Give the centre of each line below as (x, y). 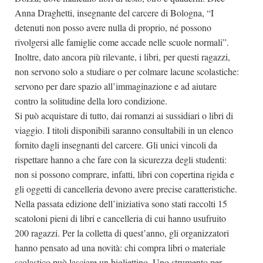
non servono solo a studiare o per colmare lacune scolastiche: (127, 71)
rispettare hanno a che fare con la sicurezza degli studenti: (121, 159)
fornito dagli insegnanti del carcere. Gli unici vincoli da (116, 145)
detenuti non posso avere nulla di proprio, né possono (113, 27)
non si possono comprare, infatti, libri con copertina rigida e (124, 174)
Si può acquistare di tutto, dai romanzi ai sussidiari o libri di (124, 115)
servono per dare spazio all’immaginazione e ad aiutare (116, 86)
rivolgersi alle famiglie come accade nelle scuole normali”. (122, 42)
